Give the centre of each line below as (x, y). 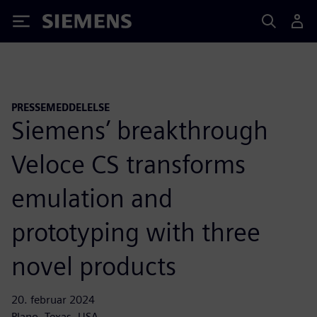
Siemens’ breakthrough (140, 130)
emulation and (92, 198)
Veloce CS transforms (128, 164)
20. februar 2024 (53, 299)
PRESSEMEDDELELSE (60, 107)
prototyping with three (136, 232)
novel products (94, 266)
